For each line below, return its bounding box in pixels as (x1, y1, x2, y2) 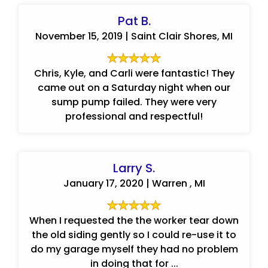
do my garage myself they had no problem (30, 242, 238, 256)
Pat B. (117, 13, 151, 29)
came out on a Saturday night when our (38, 81, 230, 95)
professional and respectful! (65, 109, 203, 123)
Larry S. (113, 160, 155, 176)
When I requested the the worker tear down (29, 214, 239, 227)
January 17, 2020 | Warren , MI (63, 176, 205, 190)
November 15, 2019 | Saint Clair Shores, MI (35, 29, 233, 43)
